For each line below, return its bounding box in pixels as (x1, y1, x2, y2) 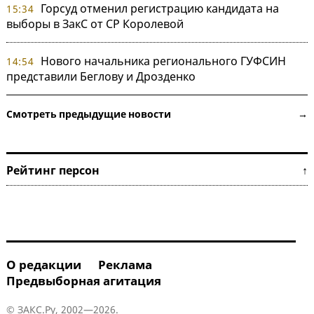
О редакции (6, 256, 81, 273)
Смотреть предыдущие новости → (6, 107, 308, 121)
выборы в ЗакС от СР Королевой (6, 15, 184, 32)
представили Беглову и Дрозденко (6, 68, 196, 84)
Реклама (98, 256, 152, 273)
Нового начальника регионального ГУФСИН (40, 53, 286, 69)
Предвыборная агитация (6, 272, 161, 289)
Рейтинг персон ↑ (6, 162, 308, 178)
